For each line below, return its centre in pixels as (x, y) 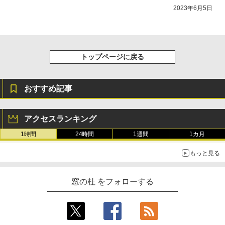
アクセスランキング (60, 119)
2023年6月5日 (193, 8)
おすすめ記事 (48, 89)
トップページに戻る (113, 57)
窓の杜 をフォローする (113, 182)
